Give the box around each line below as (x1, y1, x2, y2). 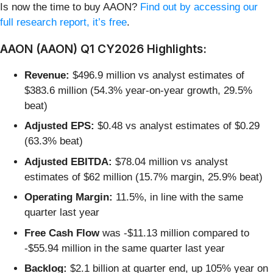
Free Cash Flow (24, 227, 99, 239)
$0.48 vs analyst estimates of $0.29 (94, 120, 260, 132)
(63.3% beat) (24, 135, 83, 147)
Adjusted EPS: (24, 120, 94, 132)
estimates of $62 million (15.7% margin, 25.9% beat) (24, 171, 263, 183)
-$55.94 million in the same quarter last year (24, 242, 225, 254)
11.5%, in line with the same (113, 191, 243, 204)
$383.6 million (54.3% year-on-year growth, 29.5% (24, 84, 252, 96)
